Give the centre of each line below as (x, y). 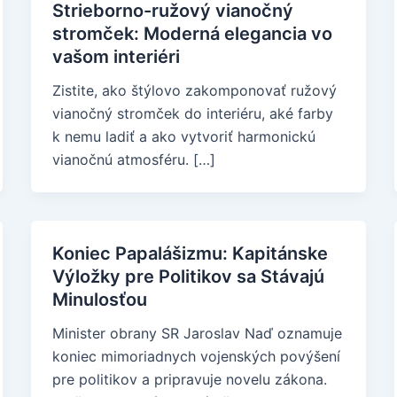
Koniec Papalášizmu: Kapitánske (190, 253)
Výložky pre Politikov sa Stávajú (188, 276)
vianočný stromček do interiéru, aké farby (192, 113)
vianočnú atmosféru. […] (133, 160)
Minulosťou (99, 300)
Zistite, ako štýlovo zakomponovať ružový (194, 90)
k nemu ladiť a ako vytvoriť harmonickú (183, 136)
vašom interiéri (116, 57)
